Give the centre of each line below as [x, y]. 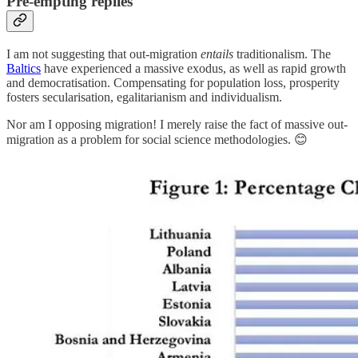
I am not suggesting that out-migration [103, 54]
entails [217, 54]
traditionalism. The [282, 54]
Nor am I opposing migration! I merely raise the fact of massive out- [177, 124]
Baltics [24, 68]
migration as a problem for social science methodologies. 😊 [157, 139]
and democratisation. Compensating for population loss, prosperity [173, 82]
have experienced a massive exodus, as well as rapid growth [193, 68]
